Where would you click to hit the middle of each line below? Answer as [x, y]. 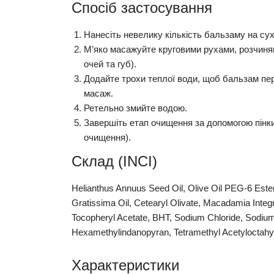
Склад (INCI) [114, 161]
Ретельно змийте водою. [135, 108]
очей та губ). [110, 64]
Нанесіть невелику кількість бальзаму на [172, 35]
